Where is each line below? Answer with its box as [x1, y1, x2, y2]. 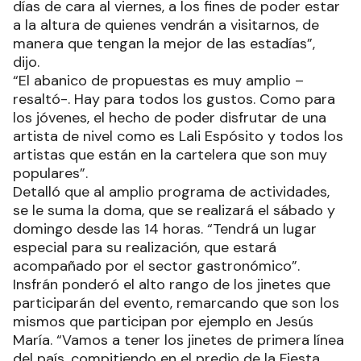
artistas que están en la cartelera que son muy [13, 145, 327, 165]
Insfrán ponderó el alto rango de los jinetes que [13, 275, 330, 295]
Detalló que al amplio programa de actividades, [13, 182, 330, 202]
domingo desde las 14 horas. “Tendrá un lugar [13, 219, 317, 239]
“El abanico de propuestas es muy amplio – [13, 71, 304, 91]
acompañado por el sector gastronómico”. [13, 256, 304, 276]
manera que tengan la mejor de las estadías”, [13, 34, 315, 54]
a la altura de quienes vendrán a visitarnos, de [13, 15, 319, 35]
